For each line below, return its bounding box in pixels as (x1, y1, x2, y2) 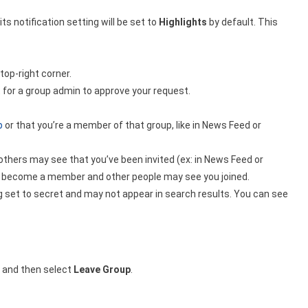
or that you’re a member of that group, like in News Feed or (3, 120, 261, 131)
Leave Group (74, 264, 131, 276)
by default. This (207, 16, 278, 28)
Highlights (159, 16, 207, 28)
